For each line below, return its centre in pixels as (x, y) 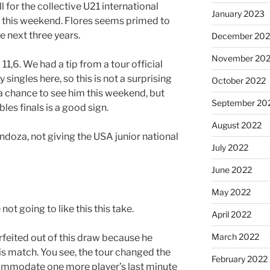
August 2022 (236, 125)
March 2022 (235, 237)
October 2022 (238, 81)
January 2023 (238, 14)
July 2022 (230, 148)
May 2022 (231, 192)
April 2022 (231, 215)
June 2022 (231, 170)
